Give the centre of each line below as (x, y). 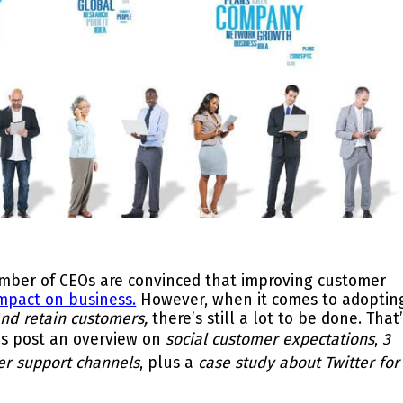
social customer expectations (268, 339)
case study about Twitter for (299, 363)
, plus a (169, 363)
